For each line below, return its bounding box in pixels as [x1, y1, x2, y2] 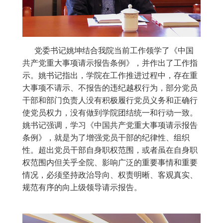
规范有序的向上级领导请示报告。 [22, 183, 142, 192]
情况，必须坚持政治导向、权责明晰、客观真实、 [22, 171, 198, 180]
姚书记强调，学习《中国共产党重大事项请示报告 [22, 121, 198, 130]
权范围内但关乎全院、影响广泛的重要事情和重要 [22, 158, 198, 167]
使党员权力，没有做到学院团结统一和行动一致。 [22, 109, 198, 117]
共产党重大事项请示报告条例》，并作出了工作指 [22, 59, 198, 68]
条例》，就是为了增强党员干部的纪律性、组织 [22, 133, 190, 142]
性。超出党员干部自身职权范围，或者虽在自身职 [22, 146, 198, 155]
